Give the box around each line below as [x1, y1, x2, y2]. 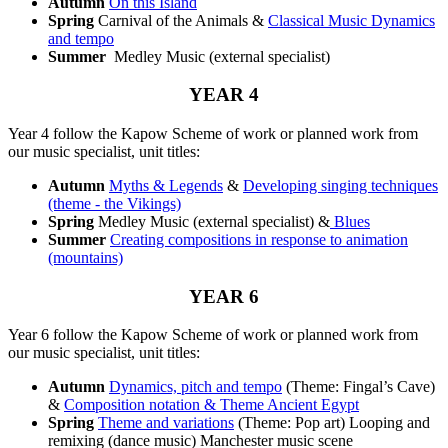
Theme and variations [98, 414, 234, 432]
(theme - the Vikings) [48, 194, 181, 212]
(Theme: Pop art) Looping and [234, 414, 430, 432]
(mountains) [48, 248, 123, 266]
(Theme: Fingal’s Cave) [282, 378, 435, 396]
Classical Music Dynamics [268, 11, 435, 29]
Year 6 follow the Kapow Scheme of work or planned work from [8, 326, 418, 344]
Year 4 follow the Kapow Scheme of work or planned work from [8, 124, 418, 142]
